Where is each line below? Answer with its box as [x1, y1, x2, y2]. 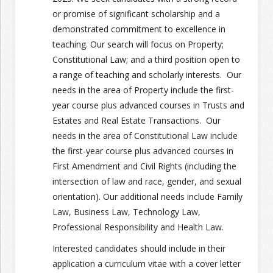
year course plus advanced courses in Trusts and [52, 99, 244, 111]
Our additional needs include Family [103, 190, 243, 202]
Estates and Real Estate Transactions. [52, 114, 204, 126]
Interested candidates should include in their [52, 242, 225, 254]
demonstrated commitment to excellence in [52, 23, 225, 35]
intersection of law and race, [52, 175, 165, 187]
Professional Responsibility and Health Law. [52, 221, 224, 233]
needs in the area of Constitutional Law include [52, 129, 238, 141]
